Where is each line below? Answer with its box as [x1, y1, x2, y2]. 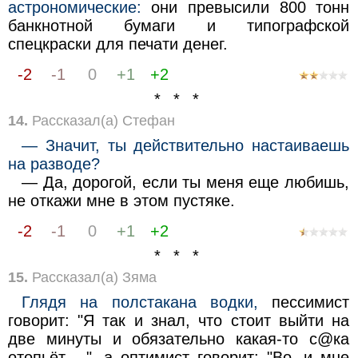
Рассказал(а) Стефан [27, 112, 175, 129]
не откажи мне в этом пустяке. [7, 191, 235, 209]
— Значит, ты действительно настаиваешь [22, 136, 350, 154]
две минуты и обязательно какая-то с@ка [7, 329, 350, 348]
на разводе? [7, 154, 100, 173]
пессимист [257, 292, 350, 311]
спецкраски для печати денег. [7, 34, 228, 53]
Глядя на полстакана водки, [22, 292, 258, 311]
